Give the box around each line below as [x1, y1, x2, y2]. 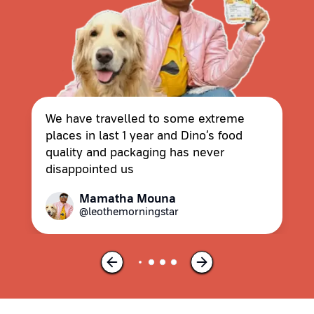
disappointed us [45, 163, 134, 177]
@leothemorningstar [78, 206, 179, 218]
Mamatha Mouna [78, 192, 176, 206]
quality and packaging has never [45, 146, 224, 160]
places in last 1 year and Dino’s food [45, 129, 243, 143]
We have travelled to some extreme [45, 112, 245, 126]
